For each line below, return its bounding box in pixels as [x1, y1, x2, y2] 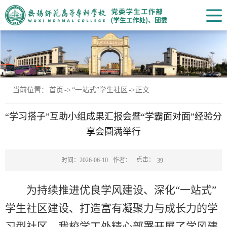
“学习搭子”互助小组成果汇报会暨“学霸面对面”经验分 [5, 111, 222, 122]
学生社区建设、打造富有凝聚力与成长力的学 [5, 202, 218, 214]
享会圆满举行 [86, 127, 141, 137]
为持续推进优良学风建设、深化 [26, 183, 175, 196]
